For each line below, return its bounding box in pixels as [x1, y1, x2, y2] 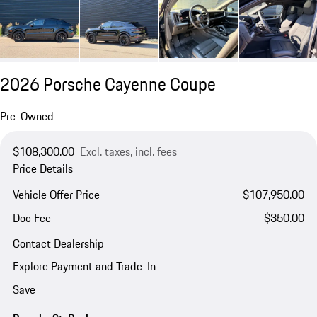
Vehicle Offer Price [12, 185, 100, 203]
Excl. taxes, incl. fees [79, 143, 177, 161]
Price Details [12, 160, 73, 178]
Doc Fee [12, 209, 51, 226]
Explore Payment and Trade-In [12, 258, 156, 275]
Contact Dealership [12, 235, 104, 253]
